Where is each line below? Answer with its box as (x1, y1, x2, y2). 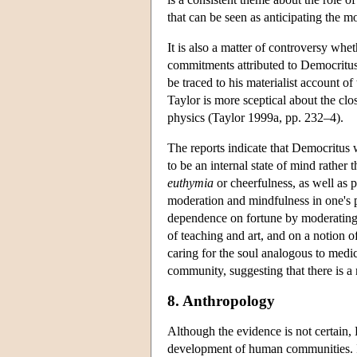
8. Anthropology (167, 292, 275, 309)
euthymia (167, 175, 214, 190)
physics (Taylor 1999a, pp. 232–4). (167, 110, 343, 124)
